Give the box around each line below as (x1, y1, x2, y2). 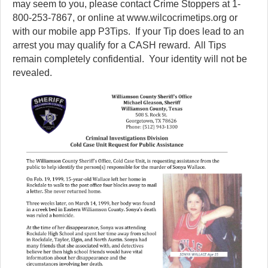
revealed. (13, 68, 52, 78)
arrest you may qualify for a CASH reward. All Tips (13, 40, 226, 51)
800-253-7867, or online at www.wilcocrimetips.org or (13, 13, 237, 23)
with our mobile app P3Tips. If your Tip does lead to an (13, 26, 244, 37)
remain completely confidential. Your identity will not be (13, 54, 247, 65)
